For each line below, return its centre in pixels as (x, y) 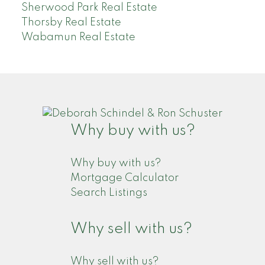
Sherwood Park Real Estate (89, 7)
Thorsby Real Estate (71, 22)
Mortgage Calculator (124, 178)
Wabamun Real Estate (78, 37)
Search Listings (109, 193)
